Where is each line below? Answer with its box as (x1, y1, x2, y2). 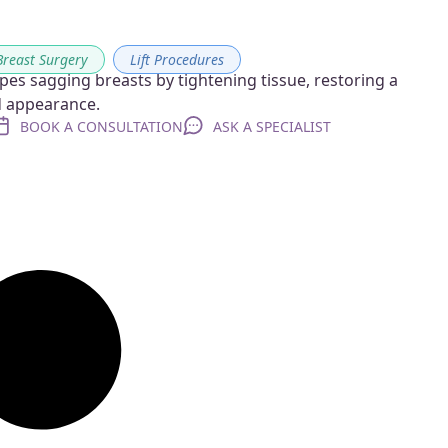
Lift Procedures (130, 49, 225, 69)
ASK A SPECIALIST (213, 116, 332, 136)
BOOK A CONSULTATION (20, 116, 184, 136)
